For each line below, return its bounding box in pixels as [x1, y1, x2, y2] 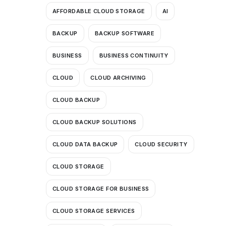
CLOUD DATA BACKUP [52, 140, 118, 148]
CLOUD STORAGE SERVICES [52, 207, 135, 214]
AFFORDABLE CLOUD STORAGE [52, 7, 145, 15]
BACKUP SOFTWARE [94, 29, 155, 37]
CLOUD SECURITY [135, 140, 188, 148]
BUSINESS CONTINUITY [99, 51, 168, 59]
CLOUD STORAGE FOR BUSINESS [52, 185, 149, 192]
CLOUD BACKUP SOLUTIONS [52, 118, 137, 126]
